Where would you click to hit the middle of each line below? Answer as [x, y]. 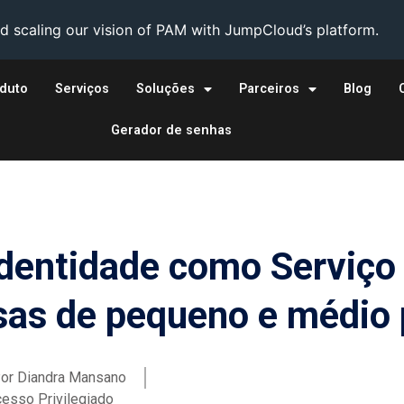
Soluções [165, 89]
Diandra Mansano [69, 377]
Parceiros [269, 89]
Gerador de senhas [172, 130]
